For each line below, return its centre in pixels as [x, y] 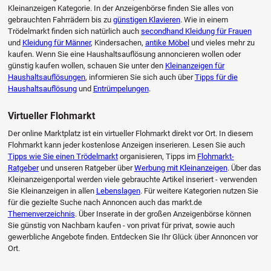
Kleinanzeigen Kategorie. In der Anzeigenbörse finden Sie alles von [120, 8]
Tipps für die [216, 77]
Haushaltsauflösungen [46, 77]
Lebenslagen [118, 191]
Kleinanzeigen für [194, 66]
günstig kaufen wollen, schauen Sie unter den [86, 66]
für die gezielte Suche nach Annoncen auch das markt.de [105, 202]
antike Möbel [167, 43]
